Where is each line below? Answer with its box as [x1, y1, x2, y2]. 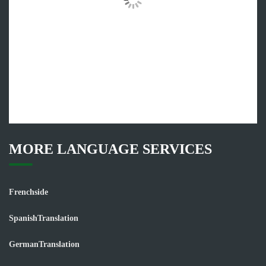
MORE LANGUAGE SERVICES [9, 141, 212, 157]
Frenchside [9, 188, 50, 197]
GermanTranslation [9, 240, 80, 249]
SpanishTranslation [9, 214, 78, 223]
